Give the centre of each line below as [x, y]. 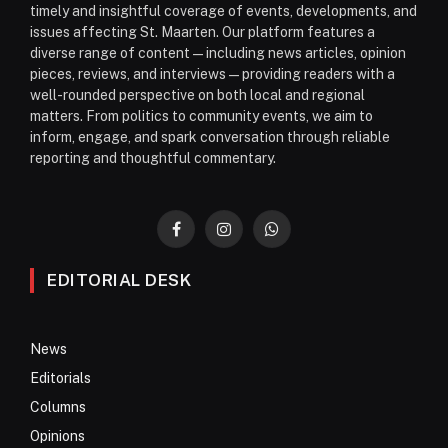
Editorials [60, 377]
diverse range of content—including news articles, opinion [218, 52]
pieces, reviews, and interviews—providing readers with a [212, 73]
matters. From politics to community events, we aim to [201, 115]
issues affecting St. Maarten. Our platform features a [202, 31]
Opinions [57, 435]
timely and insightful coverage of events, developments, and [223, 10]
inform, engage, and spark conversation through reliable [210, 136]
